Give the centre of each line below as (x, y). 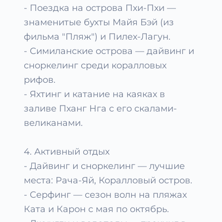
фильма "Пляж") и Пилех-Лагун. (97, 37)
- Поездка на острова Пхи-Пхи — (100, 8)
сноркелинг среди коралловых (95, 65)
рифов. (40, 80)
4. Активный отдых (67, 152)
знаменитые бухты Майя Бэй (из (99, 22)
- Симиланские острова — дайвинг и (109, 51)
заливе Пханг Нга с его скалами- (100, 109)
